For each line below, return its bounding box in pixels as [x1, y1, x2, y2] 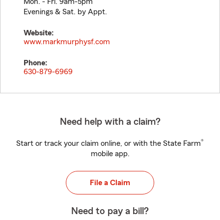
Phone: [24, 59, 47, 67]
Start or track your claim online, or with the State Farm [16, 139, 201, 147]
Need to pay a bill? [71, 206, 149, 216]
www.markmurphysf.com [24, 38, 110, 46]
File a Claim [90, 179, 130, 187]
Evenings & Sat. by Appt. [24, 8, 107, 16]
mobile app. [90, 150, 130, 158]
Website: [24, 29, 54, 37]
